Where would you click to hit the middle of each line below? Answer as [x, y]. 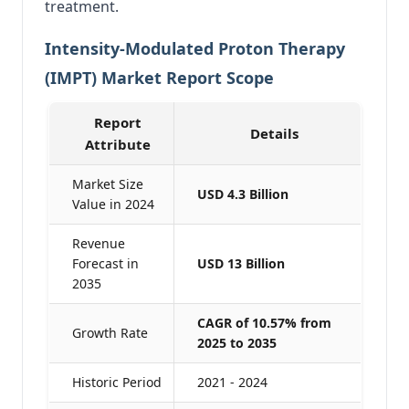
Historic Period [116, 382]
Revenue [98, 243]
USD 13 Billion [241, 263]
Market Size [107, 184]
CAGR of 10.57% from [264, 322]
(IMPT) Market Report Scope [159, 77]
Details [274, 133]
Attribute [118, 144]
